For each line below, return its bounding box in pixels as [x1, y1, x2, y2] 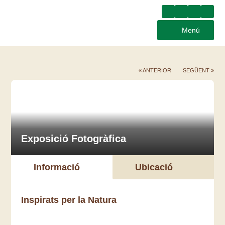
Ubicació [135, 162, 173, 172]
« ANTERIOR [138, 67, 171, 73]
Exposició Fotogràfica [21, 133, 127, 144]
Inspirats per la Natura [21, 195, 117, 205]
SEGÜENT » [182, 67, 214, 73]
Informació [34, 162, 80, 172]
